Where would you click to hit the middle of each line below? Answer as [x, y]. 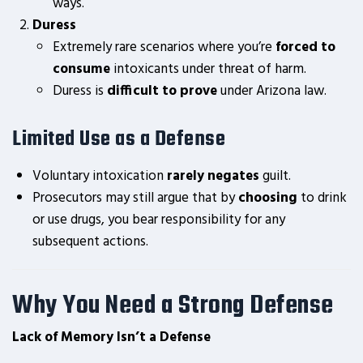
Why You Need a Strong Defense [173, 306]
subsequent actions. [90, 242]
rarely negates [213, 176]
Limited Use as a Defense [119, 139]
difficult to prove [162, 91]
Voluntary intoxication [100, 176]
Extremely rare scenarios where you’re [164, 47]
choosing [268, 198]
